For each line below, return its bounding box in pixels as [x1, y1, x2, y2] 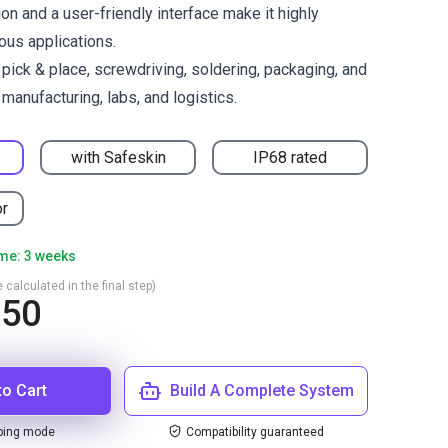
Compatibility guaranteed [186, 425, 324, 439]
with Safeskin [70, 147, 166, 167]
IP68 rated [253, 147, 327, 167]
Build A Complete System [170, 381, 354, 400]
